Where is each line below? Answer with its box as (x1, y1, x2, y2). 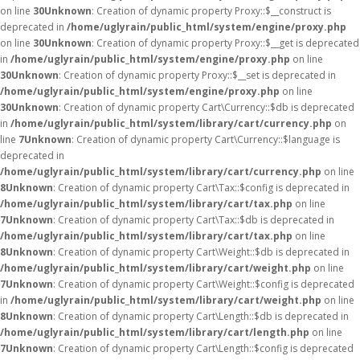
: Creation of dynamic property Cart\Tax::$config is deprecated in (53, 181, 350, 194)
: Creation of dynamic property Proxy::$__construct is (92, 4, 331, 18)
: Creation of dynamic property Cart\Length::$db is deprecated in (53, 309, 349, 323)
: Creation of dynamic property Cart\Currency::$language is (72, 133, 340, 146)
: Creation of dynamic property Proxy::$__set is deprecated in (59, 68, 336, 82)
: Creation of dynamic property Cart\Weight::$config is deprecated (53, 277, 354, 291)
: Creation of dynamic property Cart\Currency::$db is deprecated (59, 100, 354, 114)
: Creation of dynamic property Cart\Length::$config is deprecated (53, 342, 354, 355)
